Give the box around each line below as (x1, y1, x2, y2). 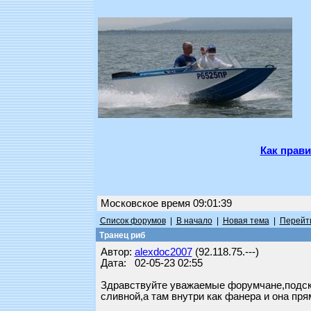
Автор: (100, 246, 135, 258)
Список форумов (99, 216, 166, 226)
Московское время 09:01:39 (97, 198, 235, 209)
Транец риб (96, 230, 145, 240)
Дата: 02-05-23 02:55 (100, 258, 203, 269)
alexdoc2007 (134, 246, 192, 258)
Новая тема (222, 216, 269, 226)
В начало (176, 216, 212, 226)
